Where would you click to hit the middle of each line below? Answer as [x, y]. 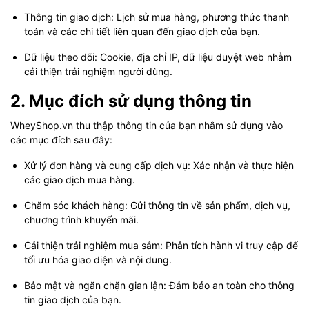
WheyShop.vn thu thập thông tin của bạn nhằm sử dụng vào [147, 125]
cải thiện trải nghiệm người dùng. [98, 71]
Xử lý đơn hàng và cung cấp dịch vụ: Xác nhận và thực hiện [159, 165]
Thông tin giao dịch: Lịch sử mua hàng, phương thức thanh [157, 17]
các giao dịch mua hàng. [80, 180]
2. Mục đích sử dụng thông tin [131, 101]
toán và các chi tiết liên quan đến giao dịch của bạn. [142, 31]
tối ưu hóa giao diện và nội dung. [98, 260]
